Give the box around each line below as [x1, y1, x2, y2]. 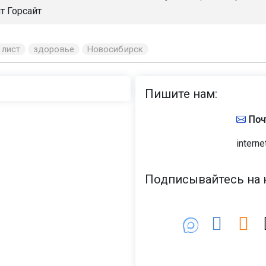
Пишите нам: [145, 87, 217, 102]
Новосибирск [87, 44, 143, 55]
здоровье [33, 44, 74, 55]
